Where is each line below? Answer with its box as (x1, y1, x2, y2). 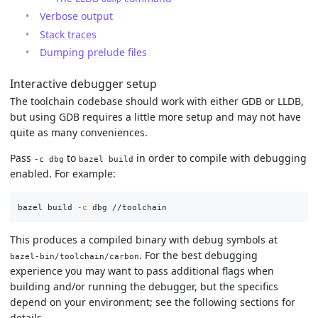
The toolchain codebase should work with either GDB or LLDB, (10, 94, 304, 108)
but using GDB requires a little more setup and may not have (10, 109, 301, 124)
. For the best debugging (139, 248, 258, 262)
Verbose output (40, 9, 113, 23)
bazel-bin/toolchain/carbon (10, 251, 139, 261)
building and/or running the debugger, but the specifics (10, 279, 278, 293)
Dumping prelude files (40, 45, 147, 60)
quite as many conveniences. (10, 125, 148, 139)
